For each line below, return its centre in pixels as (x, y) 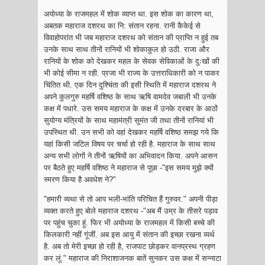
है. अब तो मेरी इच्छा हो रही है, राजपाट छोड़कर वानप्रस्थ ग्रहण (130, 247)
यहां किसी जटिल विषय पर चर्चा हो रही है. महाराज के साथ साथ (130, 144)
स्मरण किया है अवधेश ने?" (80, 180)
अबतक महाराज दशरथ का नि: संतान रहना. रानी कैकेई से (122, 26)
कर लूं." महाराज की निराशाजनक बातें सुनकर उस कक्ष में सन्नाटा (132, 258)
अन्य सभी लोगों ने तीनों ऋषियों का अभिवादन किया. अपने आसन (130, 156)
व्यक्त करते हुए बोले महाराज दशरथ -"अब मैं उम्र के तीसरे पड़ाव (131, 211)
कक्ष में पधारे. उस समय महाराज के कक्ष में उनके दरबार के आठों (131, 109)
